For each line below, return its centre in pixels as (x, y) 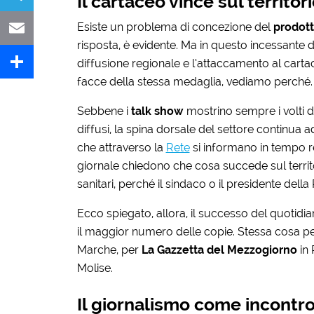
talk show (157, 111)
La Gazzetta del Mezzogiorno (219, 250)
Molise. (95, 268)
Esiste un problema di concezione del (175, 27)
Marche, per (109, 250)
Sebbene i (104, 111)
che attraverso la (121, 147)
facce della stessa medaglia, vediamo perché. (194, 81)
